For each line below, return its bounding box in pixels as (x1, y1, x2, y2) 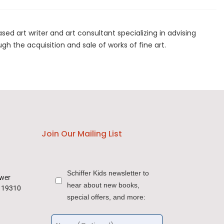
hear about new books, (66, 181, 139, 189)
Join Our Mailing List (41, 128, 122, 140)
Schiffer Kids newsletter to (66, 169, 149, 177)
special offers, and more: (66, 193, 145, 201)
